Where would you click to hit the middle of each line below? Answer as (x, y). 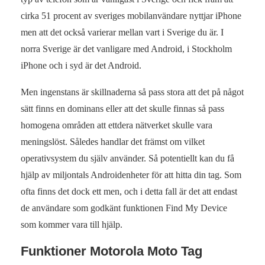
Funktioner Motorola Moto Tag (112, 251)
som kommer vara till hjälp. (72, 224)
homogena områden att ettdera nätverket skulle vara (117, 125)
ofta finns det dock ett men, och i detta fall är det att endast (129, 191)
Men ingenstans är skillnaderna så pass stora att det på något (132, 92)
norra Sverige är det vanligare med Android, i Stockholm (126, 49)
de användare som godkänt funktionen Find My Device (124, 208)
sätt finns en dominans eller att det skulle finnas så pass (122, 108)
